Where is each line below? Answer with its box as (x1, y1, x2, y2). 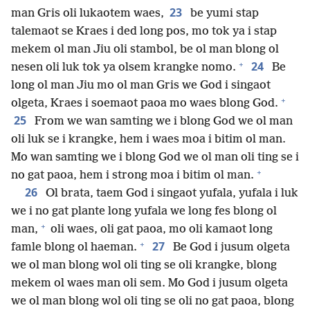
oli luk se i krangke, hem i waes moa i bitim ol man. (11, 133, 286, 147)
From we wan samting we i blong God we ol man (32, 115, 293, 129)
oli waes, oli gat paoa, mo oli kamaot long (48, 223, 273, 237)
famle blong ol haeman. (11, 241, 137, 255)
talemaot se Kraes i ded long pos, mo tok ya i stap (11, 25, 277, 39)
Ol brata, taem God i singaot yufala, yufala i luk (43, 187, 298, 201)
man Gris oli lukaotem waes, (11, 7, 164, 21)
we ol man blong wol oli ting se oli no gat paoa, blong (11, 295, 294, 309)
